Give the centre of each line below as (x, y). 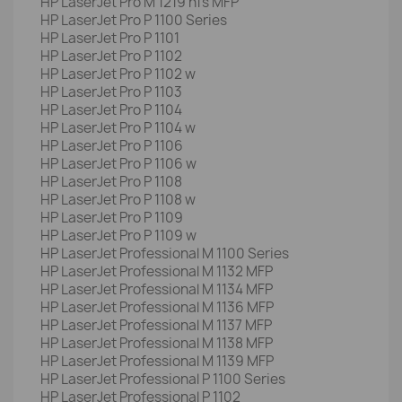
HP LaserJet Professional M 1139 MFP (157, 361)
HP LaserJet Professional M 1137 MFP (156, 325)
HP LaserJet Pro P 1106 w (118, 164)
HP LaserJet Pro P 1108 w (118, 200)
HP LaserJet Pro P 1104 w (118, 128)
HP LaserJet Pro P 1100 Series (134, 20)
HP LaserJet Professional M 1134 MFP (157, 289)
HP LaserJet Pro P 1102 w (118, 74)
